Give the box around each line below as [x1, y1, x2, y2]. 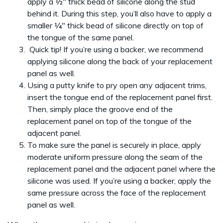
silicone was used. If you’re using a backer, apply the [27, 176, 211, 186]
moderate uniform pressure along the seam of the [27, 152, 203, 162]
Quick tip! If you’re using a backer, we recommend [27, 44, 203, 55]
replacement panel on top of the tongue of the [27, 116, 192, 126]
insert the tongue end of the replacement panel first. [27, 92, 213, 103]
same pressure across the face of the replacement [27, 188, 206, 198]
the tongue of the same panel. [27, 32, 138, 43]
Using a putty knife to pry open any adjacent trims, [27, 80, 207, 91]
